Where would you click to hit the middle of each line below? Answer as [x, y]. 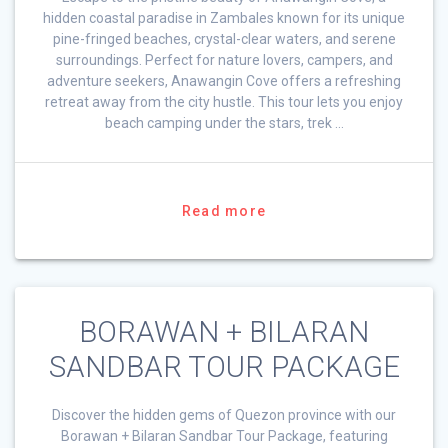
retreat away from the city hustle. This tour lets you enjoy [224, 101]
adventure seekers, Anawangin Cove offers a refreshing [224, 80]
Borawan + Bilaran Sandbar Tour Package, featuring [224, 435]
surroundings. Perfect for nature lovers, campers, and [224, 59]
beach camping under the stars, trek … [224, 122]
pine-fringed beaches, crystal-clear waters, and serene [224, 38]
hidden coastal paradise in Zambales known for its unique [224, 17]
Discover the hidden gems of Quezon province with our [224, 414]
